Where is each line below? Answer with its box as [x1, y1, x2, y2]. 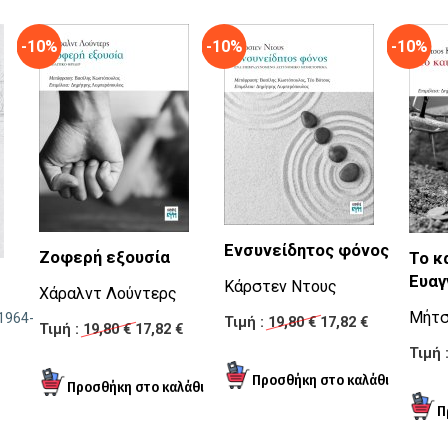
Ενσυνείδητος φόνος [224, 241, 389, 261]
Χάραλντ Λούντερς [39, 284, 177, 304]
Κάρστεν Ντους [224, 277, 337, 297]
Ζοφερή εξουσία [39, 248, 170, 268]
